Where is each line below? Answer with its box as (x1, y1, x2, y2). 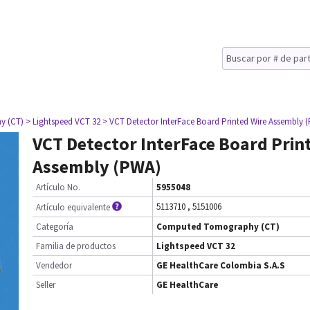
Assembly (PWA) (33, 155, 161, 178)
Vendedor (36, 259, 72, 271)
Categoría (36, 221, 73, 232)
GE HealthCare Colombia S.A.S (156, 259, 285, 271)
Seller (36, 279, 55, 291)
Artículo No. (36, 181, 80, 193)
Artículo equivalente (36, 201, 110, 213)
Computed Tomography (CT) (156, 221, 280, 232)
